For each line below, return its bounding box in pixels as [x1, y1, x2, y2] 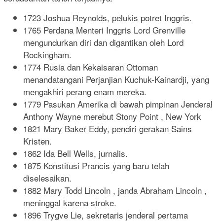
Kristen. [23, 134, 52, 147]
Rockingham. [23, 48, 72, 61]
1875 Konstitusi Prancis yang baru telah [23, 159, 169, 172]
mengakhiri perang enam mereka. [23, 85, 147, 98]
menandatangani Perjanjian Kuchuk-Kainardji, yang [23, 73, 209, 85]
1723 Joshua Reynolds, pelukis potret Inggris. [23, 11, 192, 24]
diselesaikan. [23, 171, 72, 184]
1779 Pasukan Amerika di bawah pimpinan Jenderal [23, 97, 213, 110]
